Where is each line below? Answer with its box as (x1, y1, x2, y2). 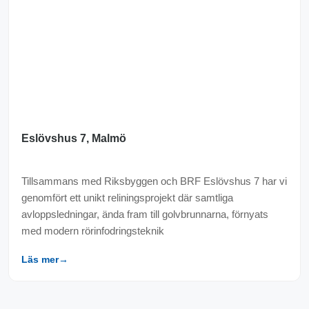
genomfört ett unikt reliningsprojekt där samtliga (21, 192, 233, 203)
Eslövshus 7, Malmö (21, 132, 126, 144)
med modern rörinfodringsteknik (21, 225, 164, 237)
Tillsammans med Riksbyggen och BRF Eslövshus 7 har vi (21, 175, 287, 187)
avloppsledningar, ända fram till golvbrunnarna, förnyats (21, 208, 268, 220)
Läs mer (21, 254, 59, 265)
